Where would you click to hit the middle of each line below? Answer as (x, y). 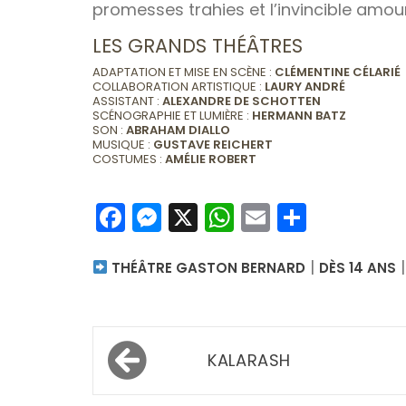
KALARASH (250, 360)
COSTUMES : (129, 159)
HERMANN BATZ (299, 115)
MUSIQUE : (123, 144)
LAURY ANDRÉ (305, 86)
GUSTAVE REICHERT (213, 144)
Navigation (178, 349)
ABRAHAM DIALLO (178, 130)
